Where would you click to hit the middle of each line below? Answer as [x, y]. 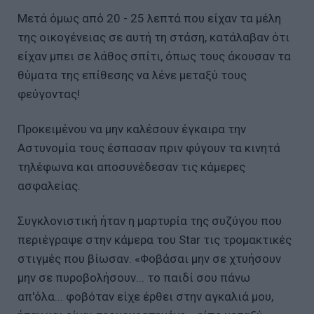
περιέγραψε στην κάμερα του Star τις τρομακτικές [155, 239]
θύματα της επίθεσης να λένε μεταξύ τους [132, 75]
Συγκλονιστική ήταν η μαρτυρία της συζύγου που [150, 220]
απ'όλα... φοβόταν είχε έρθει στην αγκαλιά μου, [145, 296]
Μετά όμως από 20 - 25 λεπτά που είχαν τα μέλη [149, 18]
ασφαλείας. [49, 185]
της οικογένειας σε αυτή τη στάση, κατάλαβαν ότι [153, 37]
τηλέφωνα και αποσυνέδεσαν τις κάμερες [131, 166]
